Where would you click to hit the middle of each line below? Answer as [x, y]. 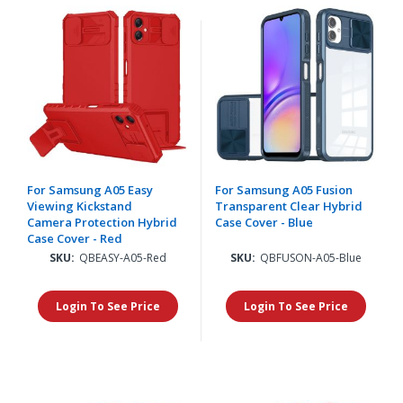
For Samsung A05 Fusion [284, 189]
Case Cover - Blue [264, 222]
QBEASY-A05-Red [122, 257]
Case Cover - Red [75, 238]
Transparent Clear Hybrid [289, 206]
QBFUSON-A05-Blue [310, 257]
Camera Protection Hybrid [102, 222]
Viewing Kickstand [80, 206]
